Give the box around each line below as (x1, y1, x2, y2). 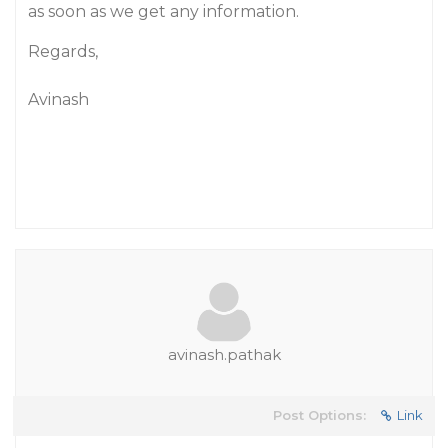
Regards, (28, 42, 98, 61)
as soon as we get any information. (28, 2, 299, 21)
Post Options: (273, 407, 366, 423)
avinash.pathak (167, 345, 281, 364)
